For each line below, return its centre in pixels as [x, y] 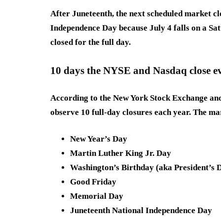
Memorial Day [97, 196]
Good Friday [93, 182]
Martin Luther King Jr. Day [121, 153]
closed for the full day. [91, 42]
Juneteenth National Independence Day [141, 211]
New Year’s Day [99, 139]
